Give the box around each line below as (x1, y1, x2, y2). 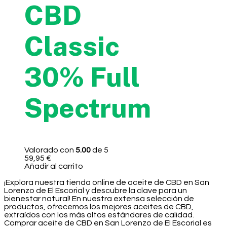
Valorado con (24, 145, 75, 154)
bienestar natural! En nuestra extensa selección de (4, 194, 194, 203)
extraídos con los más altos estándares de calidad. (4, 210, 194, 219)
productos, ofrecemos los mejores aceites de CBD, (4, 202, 194, 211)
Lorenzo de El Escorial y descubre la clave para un (4, 186, 187, 195)
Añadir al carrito (24, 162, 83, 170)
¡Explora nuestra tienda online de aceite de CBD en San (4, 178, 209, 186)
